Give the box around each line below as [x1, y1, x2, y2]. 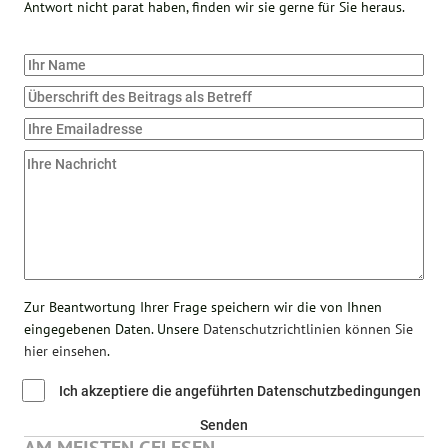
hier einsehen [24, 341, 108, 360]
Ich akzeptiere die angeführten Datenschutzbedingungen [59, 382, 422, 399]
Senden [200, 416, 248, 433]
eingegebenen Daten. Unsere [24, 319, 204, 338]
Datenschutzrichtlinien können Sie [203, 319, 414, 338]
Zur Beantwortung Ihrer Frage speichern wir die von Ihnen [24, 297, 383, 316]
